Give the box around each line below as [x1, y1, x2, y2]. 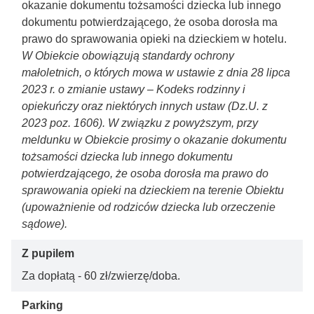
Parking [22, 299, 63, 311]
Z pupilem [22, 247, 74, 259]
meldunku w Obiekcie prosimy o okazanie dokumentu [22, 134, 287, 146]
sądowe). [22, 218, 67, 230]
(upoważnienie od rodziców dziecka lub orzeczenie [22, 201, 275, 213]
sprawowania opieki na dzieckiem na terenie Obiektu [22, 184, 284, 196]
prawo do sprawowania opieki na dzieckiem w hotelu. [22, 33, 287, 45]
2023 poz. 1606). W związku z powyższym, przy [22, 117, 258, 129]
